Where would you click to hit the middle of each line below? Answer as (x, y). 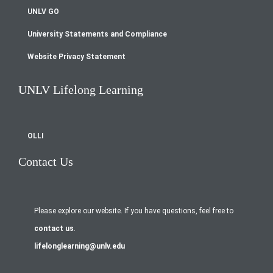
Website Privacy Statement (76, 56)
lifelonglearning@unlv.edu (79, 246)
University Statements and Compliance (97, 34)
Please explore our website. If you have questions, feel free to (133, 211)
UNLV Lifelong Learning (81, 89)
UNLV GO (43, 11)
